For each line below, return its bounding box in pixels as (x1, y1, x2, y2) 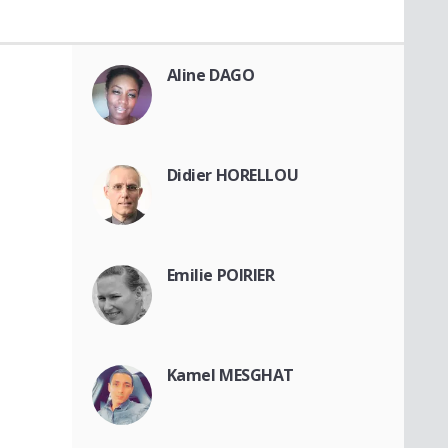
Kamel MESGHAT (166, 364, 295, 387)
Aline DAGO (166, 64, 255, 87)
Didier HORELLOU (166, 164, 299, 187)
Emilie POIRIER (166, 264, 275, 287)
